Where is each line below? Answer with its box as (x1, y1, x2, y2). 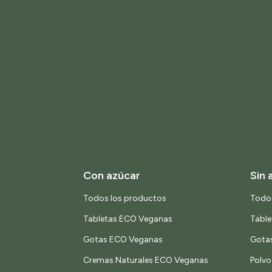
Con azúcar (83, 169, 140, 183)
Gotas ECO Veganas (83, 234, 163, 245)
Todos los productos (83, 193, 166, 204)
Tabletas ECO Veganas (83, 214, 172, 225)
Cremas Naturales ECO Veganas (83, 255, 208, 266)
